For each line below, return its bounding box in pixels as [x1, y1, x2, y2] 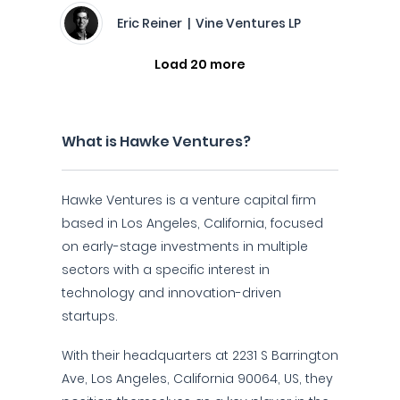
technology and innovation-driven [62, 284, 281, 302]
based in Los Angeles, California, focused [62, 214, 323, 232]
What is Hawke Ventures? [62, 131, 251, 152]
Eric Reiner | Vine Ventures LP [117, 14, 301, 32]
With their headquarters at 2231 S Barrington [62, 346, 338, 364]
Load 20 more [154, 55, 246, 73]
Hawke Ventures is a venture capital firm [62, 191, 316, 209]
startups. [62, 307, 118, 325]
